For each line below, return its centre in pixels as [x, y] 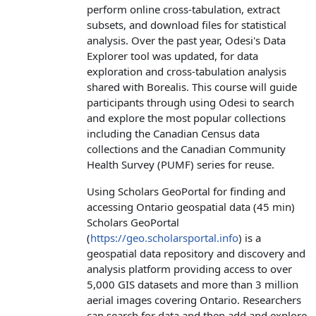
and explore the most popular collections [186, 117]
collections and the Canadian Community [186, 148]
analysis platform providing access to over [189, 268]
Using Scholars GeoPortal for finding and [186, 191]
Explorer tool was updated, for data [172, 55]
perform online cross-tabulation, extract [183, 9]
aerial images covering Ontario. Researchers [194, 299]
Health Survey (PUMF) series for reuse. [182, 164]
